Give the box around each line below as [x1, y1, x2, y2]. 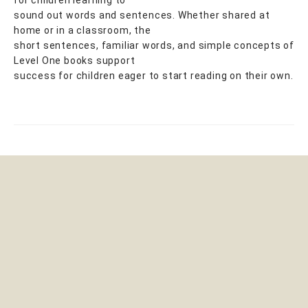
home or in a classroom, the [14, 24, 151, 36]
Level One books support [14, 54, 135, 66]
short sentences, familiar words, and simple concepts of [14, 39, 294, 51]
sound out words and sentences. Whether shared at [14, 9, 270, 21]
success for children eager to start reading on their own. [14, 69, 294, 81]
